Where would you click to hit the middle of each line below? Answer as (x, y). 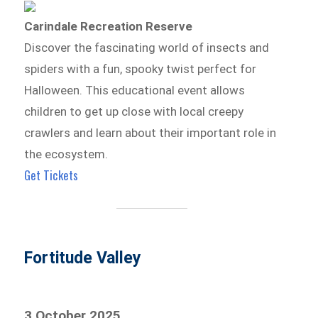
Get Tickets (51, 175)
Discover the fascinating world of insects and (147, 48)
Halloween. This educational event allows (135, 91)
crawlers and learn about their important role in (150, 133)
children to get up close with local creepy (134, 112)
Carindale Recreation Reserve (109, 27)
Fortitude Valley (83, 258)
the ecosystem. (66, 154)
